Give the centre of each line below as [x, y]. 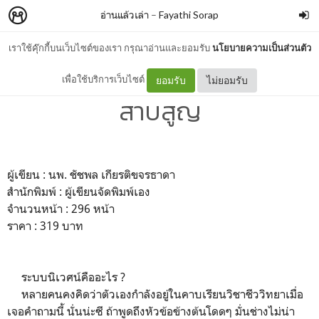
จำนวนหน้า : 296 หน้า [61, 209]
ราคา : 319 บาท [45, 226]
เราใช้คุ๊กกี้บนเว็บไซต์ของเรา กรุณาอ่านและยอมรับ [110, 48]
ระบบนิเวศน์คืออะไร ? [66, 277]
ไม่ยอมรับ [227, 80]
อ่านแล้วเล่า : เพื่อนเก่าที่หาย [159, 73]
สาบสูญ [159, 111]
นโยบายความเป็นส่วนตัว [261, 48]
